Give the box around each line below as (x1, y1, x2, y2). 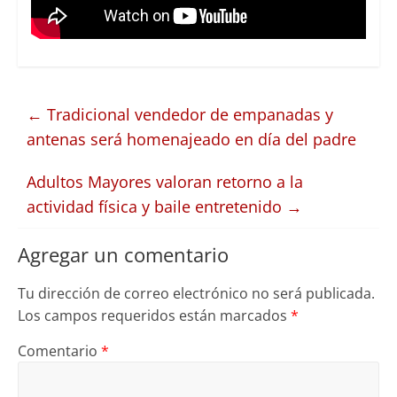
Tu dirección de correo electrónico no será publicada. (17, 283, 375, 303)
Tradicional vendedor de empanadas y (42, 103, 333, 125)
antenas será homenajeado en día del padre (26, 128, 356, 150)
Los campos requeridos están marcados (17, 305, 291, 325)
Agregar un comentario (17, 240, 229, 268)
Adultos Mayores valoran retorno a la (26, 170, 303, 192)
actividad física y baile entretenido (26, 195, 286, 217)
